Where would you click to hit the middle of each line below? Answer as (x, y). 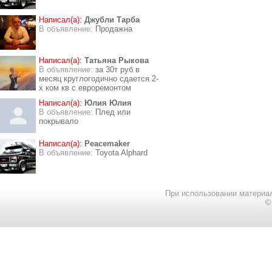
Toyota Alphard (121, 153)
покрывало (59, 121)
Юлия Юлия (108, 103)
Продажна (114, 29)
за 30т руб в (117, 70)
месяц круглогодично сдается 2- (99, 79)
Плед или (113, 112)
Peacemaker (107, 144)
